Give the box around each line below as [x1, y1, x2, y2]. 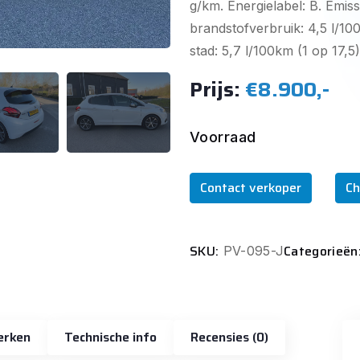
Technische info [64, 326, 157, 347]
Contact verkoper [200, 177, 301, 198]
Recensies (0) [252, 326, 268, 347]
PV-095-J [219, 243, 284, 260]
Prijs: [190, 73, 245, 105]
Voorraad [190, 128, 256, 145]
